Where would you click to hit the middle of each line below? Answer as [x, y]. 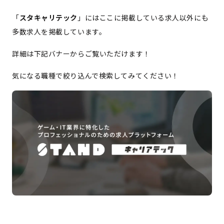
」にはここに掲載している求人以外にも [143, 17]
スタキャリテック [48, 17]
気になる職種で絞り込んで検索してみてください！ [95, 75]
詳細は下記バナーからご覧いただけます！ [81, 53]
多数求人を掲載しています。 [59, 31]
